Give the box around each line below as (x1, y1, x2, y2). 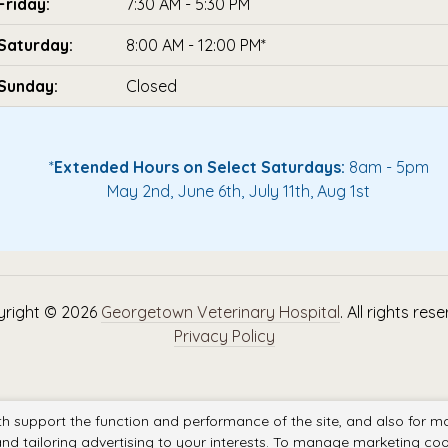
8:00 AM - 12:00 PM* (126, 35, 266, 56)
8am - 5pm (344, 157, 429, 178)
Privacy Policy (173, 326, 275, 347)
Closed (126, 76, 177, 97)
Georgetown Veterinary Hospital (101, 302, 340, 323)
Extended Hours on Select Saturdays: (53, 157, 345, 178)
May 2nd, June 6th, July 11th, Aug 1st (107, 181, 370, 202)
